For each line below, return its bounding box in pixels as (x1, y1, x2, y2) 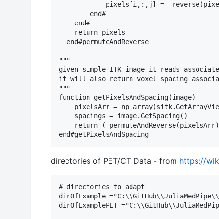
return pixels (59, 28, 125, 37)
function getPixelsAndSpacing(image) (59, 93, 196, 102)
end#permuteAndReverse (59, 38, 149, 46)
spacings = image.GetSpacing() (59, 112, 188, 120)
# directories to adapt (59, 183, 145, 191)
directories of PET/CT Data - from (51, 156, 179, 166)
